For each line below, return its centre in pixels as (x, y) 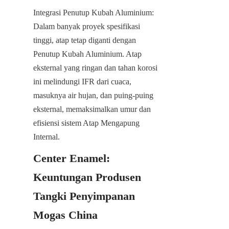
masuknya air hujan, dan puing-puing (93, 95)
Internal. (47, 136)
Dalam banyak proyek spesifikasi (87, 26)
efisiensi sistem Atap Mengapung (86, 123)
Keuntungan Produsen (87, 177)
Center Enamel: (72, 158)
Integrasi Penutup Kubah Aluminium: (94, 12)
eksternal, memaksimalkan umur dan (92, 109)
